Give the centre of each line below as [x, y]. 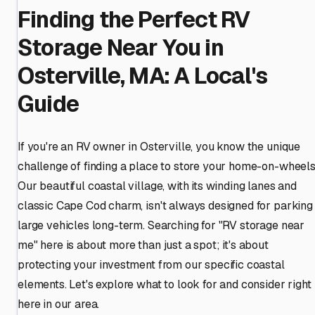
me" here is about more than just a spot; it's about [143, 245]
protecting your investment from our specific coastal [151, 264]
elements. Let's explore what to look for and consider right [165, 284]
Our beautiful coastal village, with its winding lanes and [157, 186]
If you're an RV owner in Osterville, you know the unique [159, 146]
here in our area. [59, 304]
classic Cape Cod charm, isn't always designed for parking [165, 205]
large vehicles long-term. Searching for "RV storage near [161, 225]
